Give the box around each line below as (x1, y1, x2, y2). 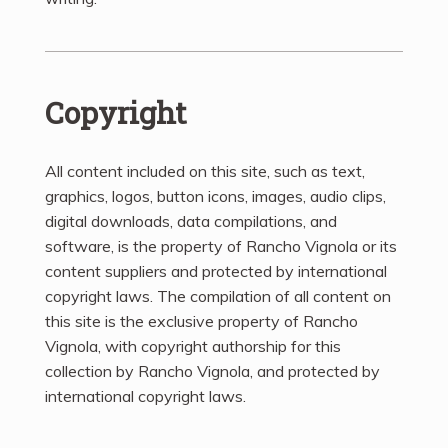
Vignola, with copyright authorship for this (45, 335, 341, 356)
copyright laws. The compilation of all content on (45, 285, 391, 306)
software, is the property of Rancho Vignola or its (45, 235, 397, 256)
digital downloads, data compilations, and (45, 210, 337, 231)
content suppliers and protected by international (45, 260, 387, 281)
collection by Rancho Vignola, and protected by (45, 360, 380, 381)
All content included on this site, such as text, (45, 160, 365, 181)
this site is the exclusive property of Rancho (45, 310, 358, 331)
